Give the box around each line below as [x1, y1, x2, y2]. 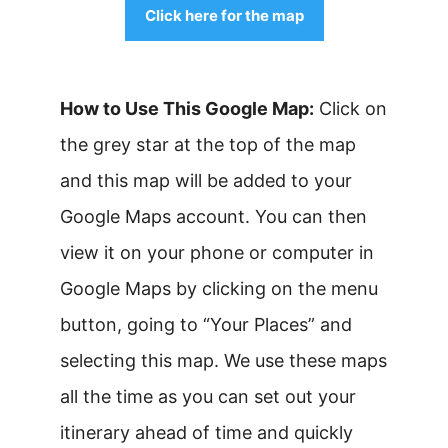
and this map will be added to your [60, 170, 352, 191]
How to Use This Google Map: [60, 98, 314, 119]
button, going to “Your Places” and [60, 314, 352, 335]
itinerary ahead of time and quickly [60, 422, 353, 443]
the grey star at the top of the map [60, 134, 356, 155]
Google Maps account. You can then [60, 206, 367, 227]
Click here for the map [144, 6, 304, 25]
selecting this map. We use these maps [60, 350, 387, 371]
